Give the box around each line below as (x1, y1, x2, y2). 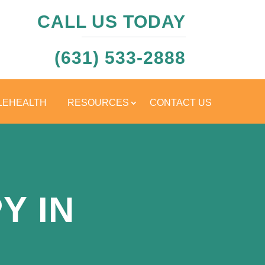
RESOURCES (67, 98, 129, 108)
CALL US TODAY (37, 11, 186, 31)
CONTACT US (150, 98, 212, 108)
